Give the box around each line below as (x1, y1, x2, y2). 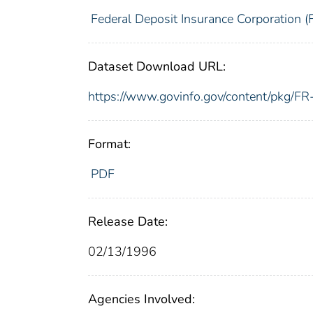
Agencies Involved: (88, 291, 195, 308)
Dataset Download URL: (88, 58, 226, 75)
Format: (88, 136, 131, 153)
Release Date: (88, 213, 168, 231)
